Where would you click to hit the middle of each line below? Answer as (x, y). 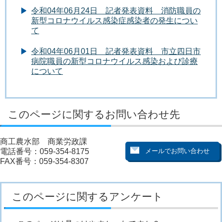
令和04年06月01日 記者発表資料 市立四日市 (116, 51)
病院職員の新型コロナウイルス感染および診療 (114, 61)
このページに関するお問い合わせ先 (94, 114)
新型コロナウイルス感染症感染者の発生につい (114, 21)
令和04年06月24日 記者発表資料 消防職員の (116, 11)
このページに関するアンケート (87, 196)
